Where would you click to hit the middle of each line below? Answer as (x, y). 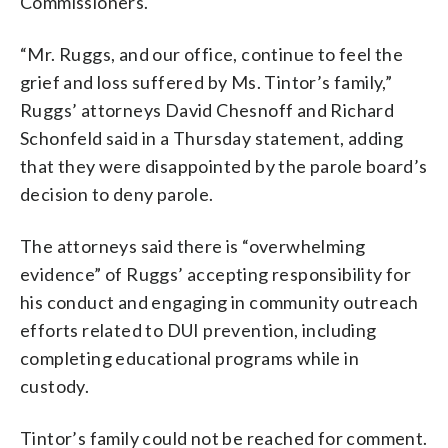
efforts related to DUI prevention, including (198, 329)
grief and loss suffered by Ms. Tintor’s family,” (206, 81)
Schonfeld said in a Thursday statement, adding (212, 137)
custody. (55, 385)
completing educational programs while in (189, 357)
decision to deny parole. (117, 193)
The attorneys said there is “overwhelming (193, 245)
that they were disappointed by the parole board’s (224, 165)
